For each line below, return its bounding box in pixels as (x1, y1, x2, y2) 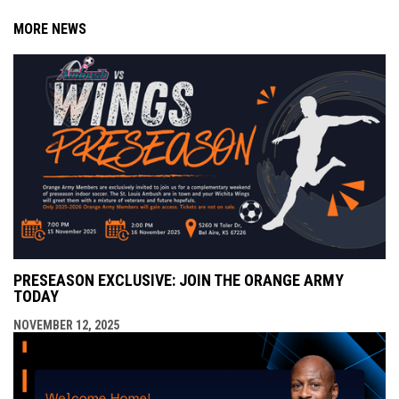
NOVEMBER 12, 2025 (13, 318, 119, 333)
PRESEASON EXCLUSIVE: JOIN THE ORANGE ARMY (13, 271, 344, 290)
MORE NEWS (13, 20, 86, 38)
